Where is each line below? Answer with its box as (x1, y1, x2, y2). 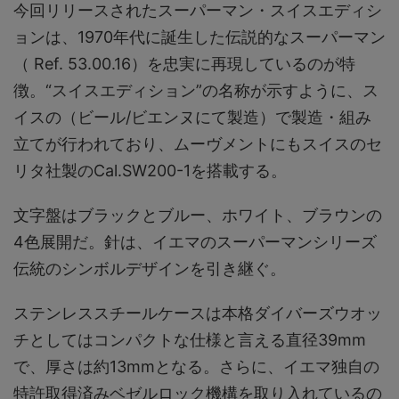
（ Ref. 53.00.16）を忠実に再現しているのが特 (13, 53, 355, 73)
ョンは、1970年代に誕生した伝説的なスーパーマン (13, 27, 386, 46)
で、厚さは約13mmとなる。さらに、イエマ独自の (13, 356, 379, 376)
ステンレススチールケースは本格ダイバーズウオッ (13, 303, 382, 322)
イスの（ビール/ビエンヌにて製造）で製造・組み (13, 107, 371, 126)
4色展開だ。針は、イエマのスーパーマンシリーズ (13, 232, 377, 251)
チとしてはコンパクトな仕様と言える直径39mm (13, 330, 366, 349)
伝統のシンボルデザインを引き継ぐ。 (13, 258, 286, 278)
